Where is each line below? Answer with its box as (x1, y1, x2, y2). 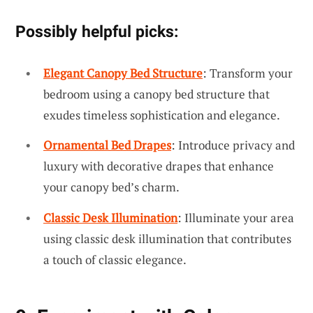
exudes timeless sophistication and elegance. (43, 106, 280, 123)
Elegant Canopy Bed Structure (43, 64, 203, 81)
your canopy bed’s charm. (43, 179, 180, 196)
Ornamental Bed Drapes (43, 137, 171, 154)
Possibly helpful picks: (15, 21, 178, 41)
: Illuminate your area (177, 209, 294, 226)
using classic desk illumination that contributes (43, 230, 291, 247)
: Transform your (203, 64, 293, 81)
